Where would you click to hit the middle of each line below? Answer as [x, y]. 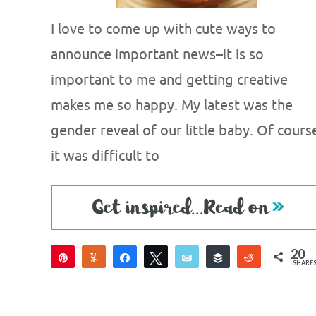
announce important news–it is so [157, 55]
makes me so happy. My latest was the [172, 105]
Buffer [247, 257]
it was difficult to [105, 156]
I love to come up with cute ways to [163, 29]
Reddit [279, 257]
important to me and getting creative [169, 80]
